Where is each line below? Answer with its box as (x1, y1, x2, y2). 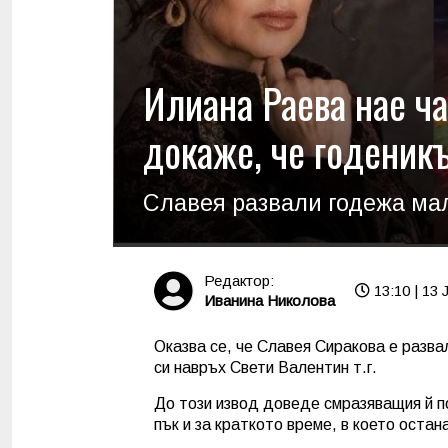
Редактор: (204, 272, 274, 290)
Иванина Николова (204, 292, 335, 310)
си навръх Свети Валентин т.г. (154, 358, 377, 376)
